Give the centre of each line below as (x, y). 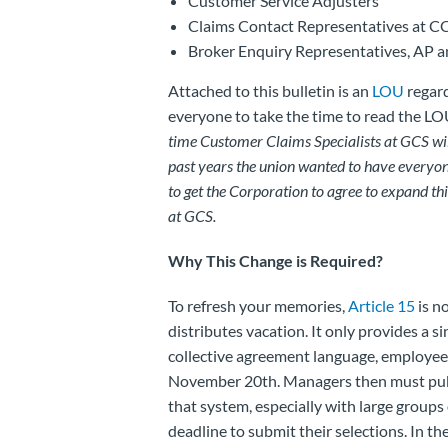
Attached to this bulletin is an (269, 90)
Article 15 (381, 305)
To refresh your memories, (257, 305)
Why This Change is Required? (275, 260)
